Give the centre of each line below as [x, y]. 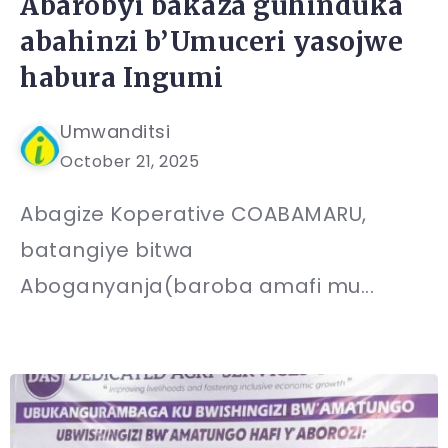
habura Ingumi [122, 78]
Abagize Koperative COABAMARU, [193, 214]
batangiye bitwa [107, 250]
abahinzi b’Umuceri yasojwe [211, 42]
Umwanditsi [115, 132]
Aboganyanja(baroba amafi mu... [197, 286]
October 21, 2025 [129, 162]
